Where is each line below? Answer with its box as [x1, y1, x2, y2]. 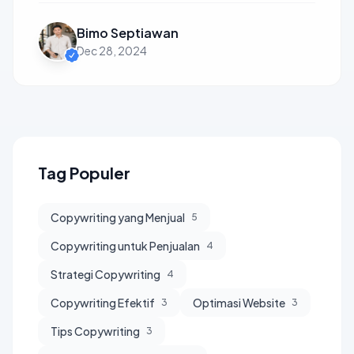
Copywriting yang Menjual [51, 210, 185, 224]
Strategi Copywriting [51, 267, 160, 281]
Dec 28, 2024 [77, 43, 147, 58]
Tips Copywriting [51, 324, 140, 338]
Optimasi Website [193, 296, 285, 310]
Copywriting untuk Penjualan [51, 239, 200, 253]
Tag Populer [38, 163, 130, 183]
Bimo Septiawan [77, 24, 179, 41]
